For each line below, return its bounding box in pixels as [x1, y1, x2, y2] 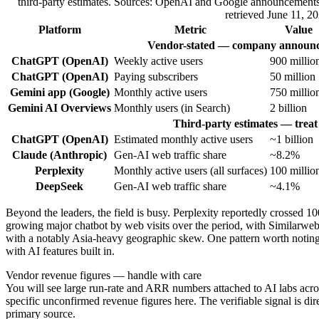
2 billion [270, 102, 307, 115]
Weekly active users [114, 55, 203, 68]
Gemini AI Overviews [8, 102, 111, 115]
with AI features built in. [6, 245, 115, 258]
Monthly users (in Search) [114, 102, 230, 115]
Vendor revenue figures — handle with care [6, 269, 202, 282]
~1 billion [270, 133, 313, 146]
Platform [38, 23, 81, 36]
